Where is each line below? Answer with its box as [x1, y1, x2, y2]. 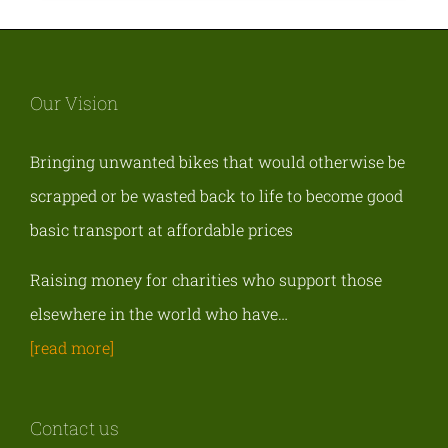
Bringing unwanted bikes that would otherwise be [30, 150, 405, 172]
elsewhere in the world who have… [30, 302, 288, 324]
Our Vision [30, 90, 118, 115]
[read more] [30, 336, 114, 358]
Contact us [30, 415, 119, 440]
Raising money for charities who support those [30, 268, 382, 290]
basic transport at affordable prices [30, 218, 293, 240]
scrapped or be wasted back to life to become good [30, 184, 403, 206]
